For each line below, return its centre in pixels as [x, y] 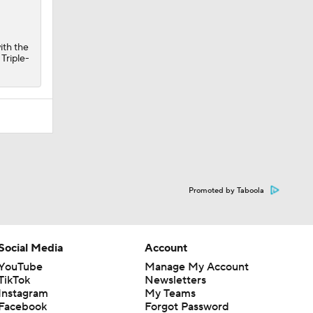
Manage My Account [196, 267]
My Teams [170, 293]
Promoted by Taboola [226, 190]
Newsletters [175, 280]
